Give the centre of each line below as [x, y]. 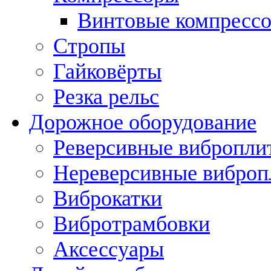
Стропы [89, 46]
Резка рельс [106, 96]
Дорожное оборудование [143, 122]
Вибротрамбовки [132, 224]
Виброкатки [108, 198]
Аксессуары [109, 249]
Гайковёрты [107, 71]
